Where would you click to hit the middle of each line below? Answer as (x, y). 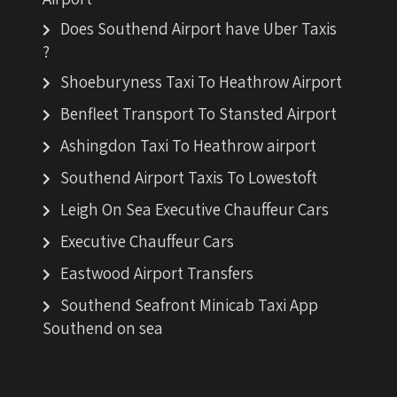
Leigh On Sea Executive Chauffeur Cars (195, 209)
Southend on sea (103, 328)
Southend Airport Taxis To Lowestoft (189, 177)
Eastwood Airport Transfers (157, 273)
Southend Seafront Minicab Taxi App (190, 305)
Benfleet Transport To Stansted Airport (199, 113)
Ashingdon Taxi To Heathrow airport (189, 145)
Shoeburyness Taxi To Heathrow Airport (202, 82)
